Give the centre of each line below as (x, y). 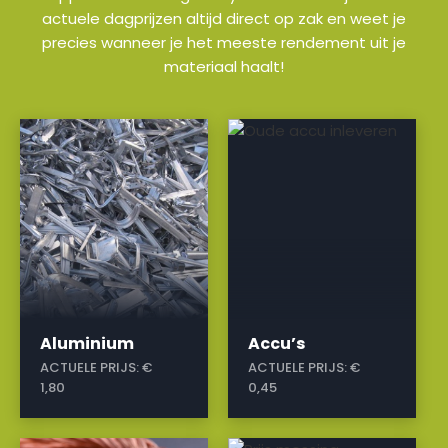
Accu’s (277, 344)
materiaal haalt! (224, 67)
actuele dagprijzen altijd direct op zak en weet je (224, 19)
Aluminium (87, 344)
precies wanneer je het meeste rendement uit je (224, 43)
